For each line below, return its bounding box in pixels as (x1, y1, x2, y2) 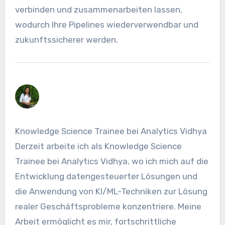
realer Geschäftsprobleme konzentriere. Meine (15, 201, 201, 212)
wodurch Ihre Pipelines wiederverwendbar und (15, 20, 198, 30)
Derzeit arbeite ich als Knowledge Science (15, 141, 182, 152)
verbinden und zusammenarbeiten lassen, (15, 5, 182, 15)
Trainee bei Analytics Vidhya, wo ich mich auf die (15, 156, 208, 167)
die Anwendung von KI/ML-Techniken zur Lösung (15, 186, 207, 197)
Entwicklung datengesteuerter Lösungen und (15, 171, 197, 182)
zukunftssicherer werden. (15, 35, 118, 45)
